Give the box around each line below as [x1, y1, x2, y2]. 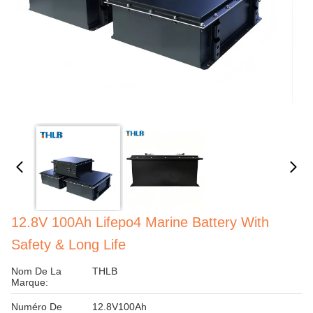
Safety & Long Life [11, 237, 126, 252]
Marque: [11, 277, 48, 288]
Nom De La [11, 265, 61, 277]
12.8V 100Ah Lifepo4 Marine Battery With [11, 214, 269, 230]
